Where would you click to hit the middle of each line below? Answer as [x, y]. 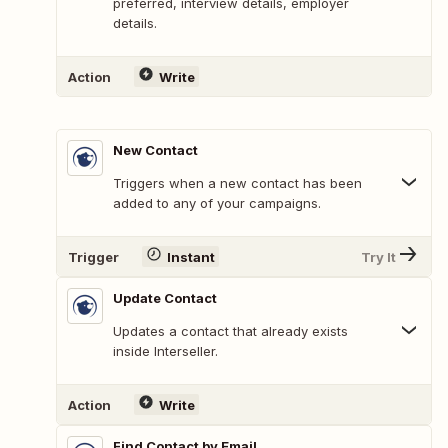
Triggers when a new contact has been [237, 183]
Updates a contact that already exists [230, 331]
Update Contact [165, 298]
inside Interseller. [165, 351]
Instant [190, 256]
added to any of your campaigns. [217, 203]
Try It [378, 256]
